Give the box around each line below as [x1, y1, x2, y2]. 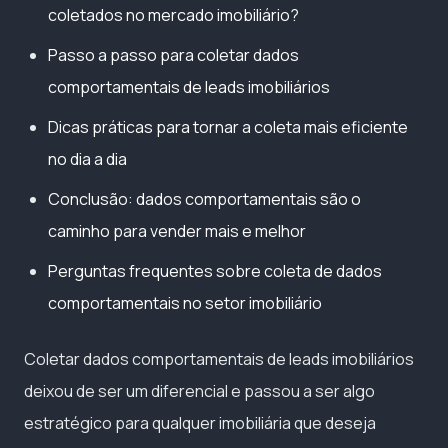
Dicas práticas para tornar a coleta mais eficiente [48, 115, 408, 138]
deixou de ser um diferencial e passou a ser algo [24, 379, 375, 402]
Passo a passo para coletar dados [48, 43, 299, 66]
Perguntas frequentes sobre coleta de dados [48, 259, 382, 282]
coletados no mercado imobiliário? [48, 3, 299, 26]
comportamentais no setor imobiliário [48, 291, 322, 314]
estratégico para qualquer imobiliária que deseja [24, 411, 376, 434]
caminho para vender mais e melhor [48, 219, 306, 242]
